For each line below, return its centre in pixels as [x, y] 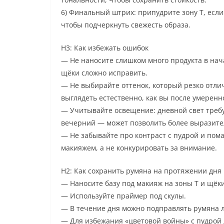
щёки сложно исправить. [104, 72]
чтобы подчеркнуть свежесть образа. [126, 24]
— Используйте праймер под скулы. [123, 195]
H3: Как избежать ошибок [105, 47]
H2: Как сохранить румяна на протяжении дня [141, 170]
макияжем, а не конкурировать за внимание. [139, 147]
